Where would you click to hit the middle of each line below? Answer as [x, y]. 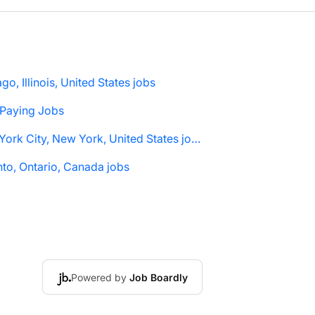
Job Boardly [159, 277]
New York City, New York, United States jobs [196, 139]
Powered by [100, 277]
